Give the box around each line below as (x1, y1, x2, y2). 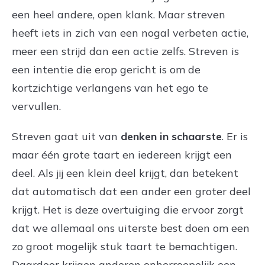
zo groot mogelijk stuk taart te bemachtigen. (12, 239, 237, 253)
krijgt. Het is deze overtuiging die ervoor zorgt (12, 202, 244, 216)
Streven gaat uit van (12, 129, 121, 143)
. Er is (222, 129, 248, 143)
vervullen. (12, 99, 61, 113)
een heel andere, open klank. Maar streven (12, 7, 225, 21)
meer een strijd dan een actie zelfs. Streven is (12, 44, 239, 58)
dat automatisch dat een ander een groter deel (12, 184, 251, 198)
